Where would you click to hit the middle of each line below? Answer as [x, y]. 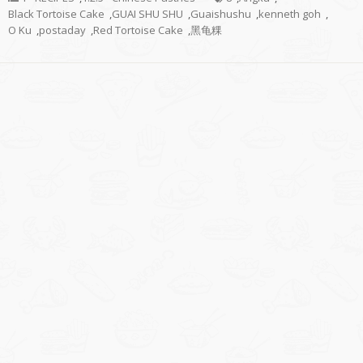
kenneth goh [290, 14]
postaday [62, 30]
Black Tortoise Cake [56, 14]
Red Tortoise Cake [138, 30]
